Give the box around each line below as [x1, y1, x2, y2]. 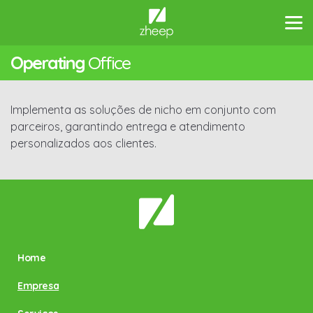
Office [85, 52, 130, 73]
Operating [10, 52, 85, 73]
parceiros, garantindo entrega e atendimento [10, 119, 245, 133]
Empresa [17, 279, 59, 292]
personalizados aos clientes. [10, 136, 156, 150]
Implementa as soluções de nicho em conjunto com [10, 103, 276, 117]
